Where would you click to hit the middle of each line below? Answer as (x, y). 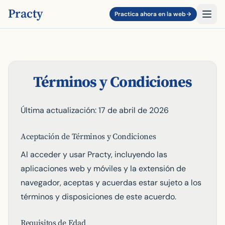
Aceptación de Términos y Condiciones (88, 137)
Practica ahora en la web (150, 14)
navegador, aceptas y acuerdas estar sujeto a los (111, 183)
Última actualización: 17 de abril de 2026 (95, 110)
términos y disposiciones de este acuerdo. (98, 197)
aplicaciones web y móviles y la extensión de (103, 168)
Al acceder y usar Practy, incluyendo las (94, 154)
